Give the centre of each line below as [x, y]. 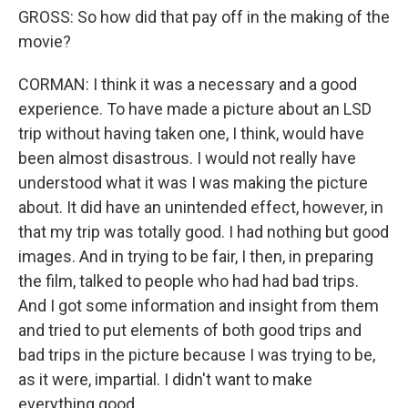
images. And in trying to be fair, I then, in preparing [196, 256]
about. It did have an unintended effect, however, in [201, 207]
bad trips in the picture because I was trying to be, [197, 355]
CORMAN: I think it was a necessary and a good [188, 84]
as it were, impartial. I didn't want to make [165, 379]
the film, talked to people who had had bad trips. [189, 281]
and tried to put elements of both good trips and [190, 330]
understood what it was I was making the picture [193, 183]
